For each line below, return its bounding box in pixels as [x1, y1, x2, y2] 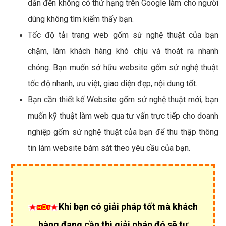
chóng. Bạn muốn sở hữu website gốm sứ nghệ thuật [28, 62, 218, 72]
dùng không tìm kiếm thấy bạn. [28, 14, 134, 24]
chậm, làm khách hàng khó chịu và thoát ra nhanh [28, 46, 218, 56]
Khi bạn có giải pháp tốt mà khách [59, 201, 198, 212]
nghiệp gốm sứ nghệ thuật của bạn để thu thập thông [28, 127, 218, 137]
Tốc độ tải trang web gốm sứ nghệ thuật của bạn [28, 30, 218, 40]
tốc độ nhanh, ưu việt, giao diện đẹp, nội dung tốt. [28, 78, 197, 88]
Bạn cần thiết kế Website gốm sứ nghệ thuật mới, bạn [28, 94, 218, 104]
